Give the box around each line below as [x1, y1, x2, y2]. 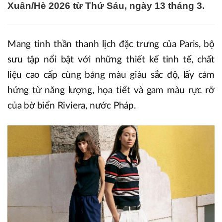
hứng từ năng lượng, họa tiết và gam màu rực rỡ [7, 85, 215, 95]
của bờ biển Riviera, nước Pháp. [7, 101, 136, 111]
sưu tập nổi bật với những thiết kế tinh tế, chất [7, 55, 215, 64]
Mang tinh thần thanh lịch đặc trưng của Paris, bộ [7, 39, 215, 49]
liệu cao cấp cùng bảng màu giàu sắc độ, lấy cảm [7, 70, 215, 80]
